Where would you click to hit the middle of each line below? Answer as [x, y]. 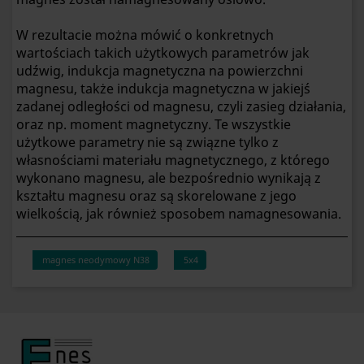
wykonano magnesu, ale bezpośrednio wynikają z [169, 178]
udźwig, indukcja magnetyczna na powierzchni [160, 70]
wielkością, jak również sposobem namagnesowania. [179, 213]
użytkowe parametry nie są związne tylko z [147, 142]
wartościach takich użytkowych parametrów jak [163, 52]
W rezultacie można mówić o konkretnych [145, 35]
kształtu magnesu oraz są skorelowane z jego [156, 195]
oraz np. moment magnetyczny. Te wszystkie [154, 124]
